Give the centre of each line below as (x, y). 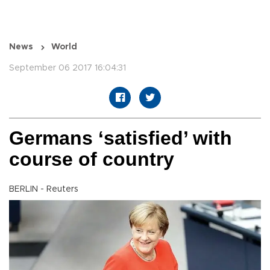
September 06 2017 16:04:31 (67, 68)
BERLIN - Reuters (44, 190)
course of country (92, 159)
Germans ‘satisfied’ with (121, 138)
